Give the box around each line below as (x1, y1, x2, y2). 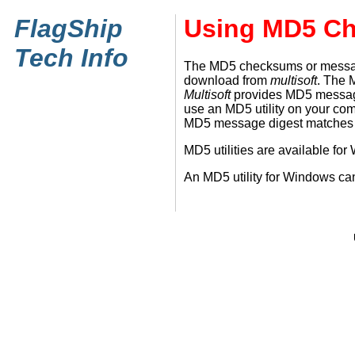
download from (184, 73, 270, 87)
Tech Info (14, 44, 143, 72)
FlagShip (14, 14, 123, 43)
